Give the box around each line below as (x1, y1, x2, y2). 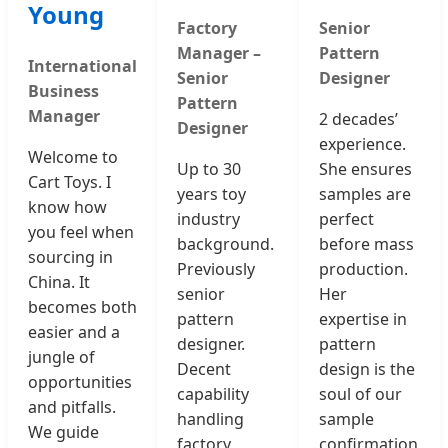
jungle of (28, 346, 95, 369)
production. (319, 258, 408, 281)
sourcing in (28, 246, 113, 269)
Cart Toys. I (28, 171, 111, 194)
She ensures (319, 158, 412, 181)
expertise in (319, 308, 407, 331)
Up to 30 (177, 158, 241, 181)
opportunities (28, 371, 132, 394)
